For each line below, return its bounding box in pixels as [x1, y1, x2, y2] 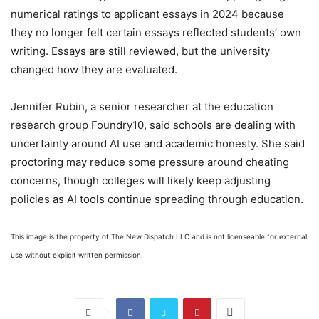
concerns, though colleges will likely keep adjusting [11, 173, 271, 187]
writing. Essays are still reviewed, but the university [11, 43, 270, 58]
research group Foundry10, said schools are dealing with [11, 117, 296, 132]
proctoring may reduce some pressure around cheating [11, 155, 289, 169]
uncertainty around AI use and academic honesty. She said [11, 136, 305, 150]
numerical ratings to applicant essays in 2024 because [11, 6, 284, 21]
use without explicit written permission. [11, 250, 143, 259]
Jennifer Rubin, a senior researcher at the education [11, 99, 273, 113]
